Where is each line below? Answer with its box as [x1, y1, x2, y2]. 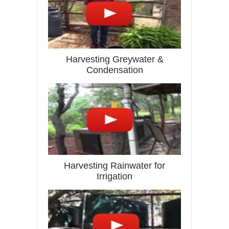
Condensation [86, 64, 143, 75]
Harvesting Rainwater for [64, 160, 165, 171]
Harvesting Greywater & [65, 54, 164, 64]
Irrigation [97, 171, 132, 181]
